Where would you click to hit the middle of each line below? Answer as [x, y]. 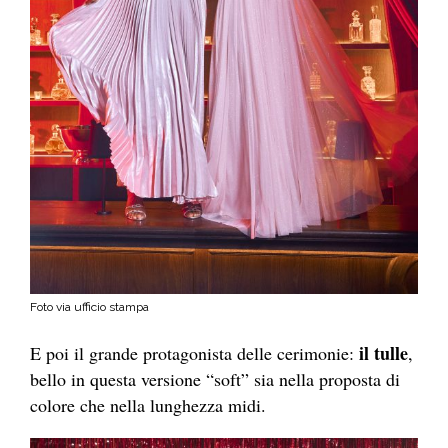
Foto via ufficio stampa [89, 306]
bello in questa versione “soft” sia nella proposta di [215, 378]
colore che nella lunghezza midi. [148, 404]
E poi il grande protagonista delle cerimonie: [194, 352]
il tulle [383, 352]
